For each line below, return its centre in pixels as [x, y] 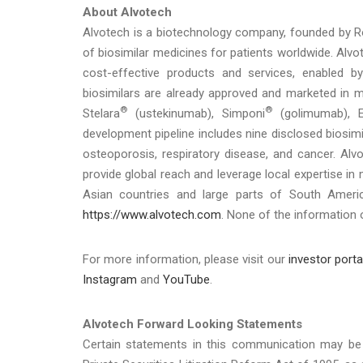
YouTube [186, 279]
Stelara [101, 113]
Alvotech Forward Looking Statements [192, 324]
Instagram [110, 279]
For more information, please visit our [186, 259]
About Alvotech [127, 12]
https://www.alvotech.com [152, 214]
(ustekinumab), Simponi [196, 113]
